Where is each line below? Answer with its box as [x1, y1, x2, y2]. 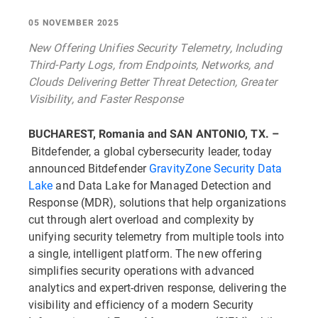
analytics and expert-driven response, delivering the [28, 280, 286, 295]
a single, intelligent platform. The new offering [28, 246, 262, 261]
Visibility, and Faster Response [28, 91, 183, 106]
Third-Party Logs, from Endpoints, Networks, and [28, 57, 273, 72]
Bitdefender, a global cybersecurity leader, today [28, 143, 272, 158]
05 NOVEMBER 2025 [28, 18, 120, 28]
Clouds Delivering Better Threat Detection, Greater [28, 74, 277, 89]
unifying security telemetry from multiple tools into [28, 229, 284, 243]
